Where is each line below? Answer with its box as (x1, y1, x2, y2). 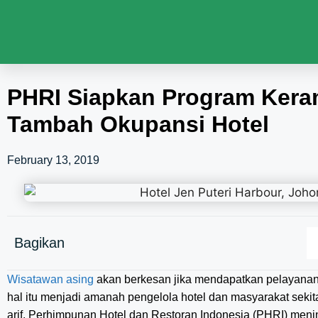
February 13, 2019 (7, 154, 99, 166)
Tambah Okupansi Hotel (7, 111, 269, 137)
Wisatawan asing (7, 273, 94, 285)
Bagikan (14, 235, 65, 251)
